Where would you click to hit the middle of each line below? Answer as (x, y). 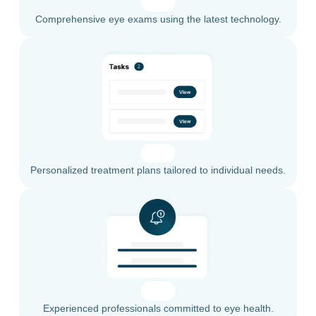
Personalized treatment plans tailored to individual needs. (158, 170)
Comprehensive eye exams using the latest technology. (158, 19)
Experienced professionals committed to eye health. (158, 308)
